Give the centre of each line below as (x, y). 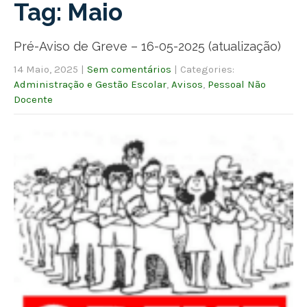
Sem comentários (129, 69)
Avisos (187, 84)
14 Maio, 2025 (46, 69)
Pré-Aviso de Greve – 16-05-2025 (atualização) (147, 46)
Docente (33, 99)
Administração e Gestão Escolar (90, 84)
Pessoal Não (237, 84)
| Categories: (204, 69)
